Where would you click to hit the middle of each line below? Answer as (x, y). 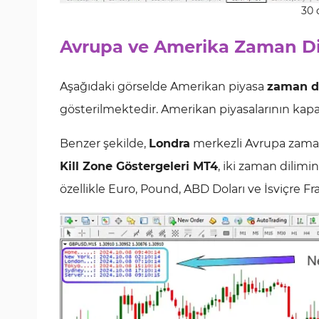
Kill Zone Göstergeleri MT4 (139, 166)
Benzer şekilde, (104, 143)
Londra (169, 143)
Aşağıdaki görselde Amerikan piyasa (163, 87)
